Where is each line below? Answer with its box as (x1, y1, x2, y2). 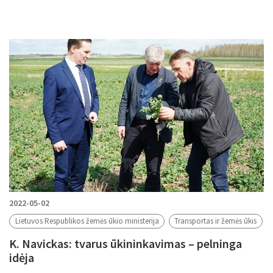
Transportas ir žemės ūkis (174, 216, 257, 227)
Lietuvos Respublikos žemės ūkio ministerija (15, 216, 159, 227)
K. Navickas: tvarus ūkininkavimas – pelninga (9, 236, 242, 252)
